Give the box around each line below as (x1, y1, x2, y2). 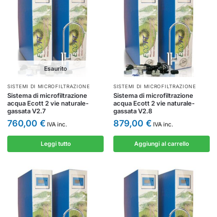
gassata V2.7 (7, 107, 46, 115)
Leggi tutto (40, 140, 71, 147)
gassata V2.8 (113, 107, 152, 115)
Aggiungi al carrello (134, 140, 189, 147)
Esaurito (44, 65, 67, 72)
